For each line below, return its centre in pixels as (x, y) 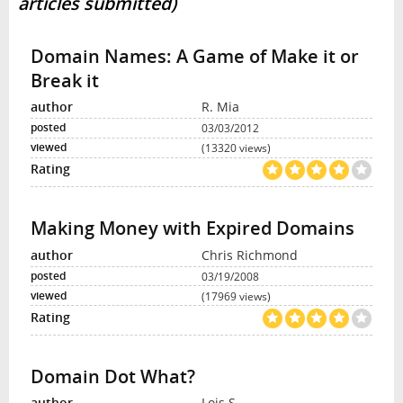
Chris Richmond (250, 255)
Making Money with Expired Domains (192, 228)
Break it (64, 80)
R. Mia (220, 107)
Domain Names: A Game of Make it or (194, 56)
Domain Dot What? (112, 376)
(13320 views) (236, 148)
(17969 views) (236, 296)
